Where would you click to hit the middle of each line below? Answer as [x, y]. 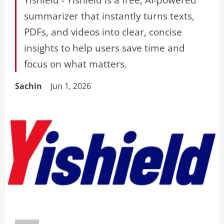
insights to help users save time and [104, 48]
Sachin [28, 86]
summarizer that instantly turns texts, [109, 16]
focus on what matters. [75, 64]
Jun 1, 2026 [72, 86]
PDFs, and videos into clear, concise [103, 32]
